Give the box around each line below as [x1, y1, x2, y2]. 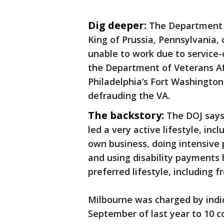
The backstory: [88, 108, 164, 122]
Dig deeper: [88, 18, 146, 32]
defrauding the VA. [88, 89, 170, 102]
